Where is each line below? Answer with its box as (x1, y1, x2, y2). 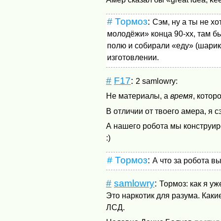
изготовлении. (107, 53, 159, 62)
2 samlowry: (136, 76, 178, 85)
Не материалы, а (106, 92, 171, 101)
